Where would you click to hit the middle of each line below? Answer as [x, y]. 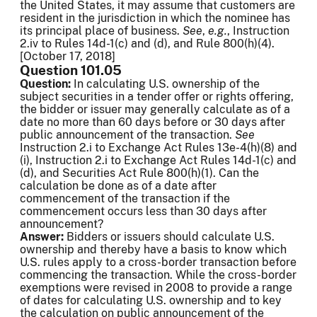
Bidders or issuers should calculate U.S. [171, 237]
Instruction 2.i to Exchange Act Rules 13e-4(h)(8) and [158, 148]
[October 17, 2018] [68, 57]
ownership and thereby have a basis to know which [153, 250]
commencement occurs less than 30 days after [143, 212]
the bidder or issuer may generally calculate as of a [155, 110]
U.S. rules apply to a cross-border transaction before [158, 263]
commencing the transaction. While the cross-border [158, 275]
